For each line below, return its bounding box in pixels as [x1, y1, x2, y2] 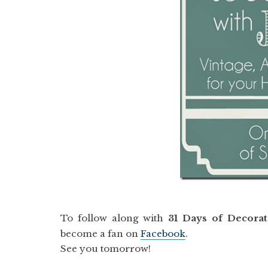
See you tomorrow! [60, 243, 151, 255]
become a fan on [60, 228, 141, 240]
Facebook [140, 228, 185, 240]
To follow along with [60, 212, 168, 224]
